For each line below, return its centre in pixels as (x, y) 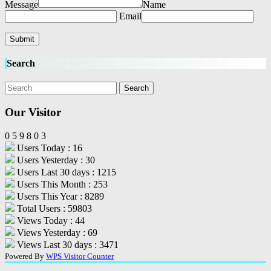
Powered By (25, 256)
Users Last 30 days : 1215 (65, 172)
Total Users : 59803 (53, 208)
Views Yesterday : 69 (56, 232)
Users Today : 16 (48, 148)
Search (21, 63)
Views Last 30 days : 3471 (67, 244)
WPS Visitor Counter (80, 256)
